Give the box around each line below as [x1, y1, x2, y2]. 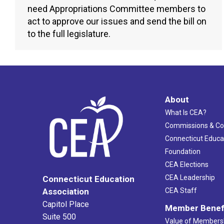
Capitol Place [42, 199, 89, 209]
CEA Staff [164, 186, 197, 195]
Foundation [164, 147, 200, 156]
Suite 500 [42, 211, 76, 221]
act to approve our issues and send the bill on [27, 16, 206, 27]
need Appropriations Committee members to [27, 3, 205, 14]
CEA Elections [164, 160, 208, 169]
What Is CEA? [164, 108, 206, 117]
